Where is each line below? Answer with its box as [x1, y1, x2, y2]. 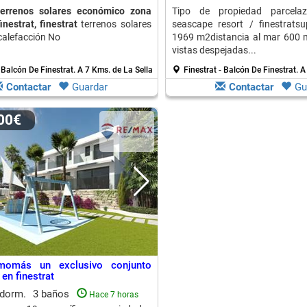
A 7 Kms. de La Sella [77, 65, 153, 75]
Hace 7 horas [88, 290, 138, 299]
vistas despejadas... [171, 45, 256, 56]
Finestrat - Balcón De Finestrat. [183, 65, 300, 75]
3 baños [32, 288, 72, 300]
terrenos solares [77, 19, 151, 29]
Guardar [72, 81, 108, 93]
